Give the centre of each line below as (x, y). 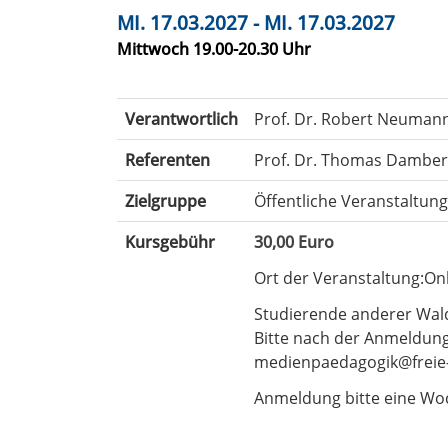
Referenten (167, 159)
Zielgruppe (165, 200)
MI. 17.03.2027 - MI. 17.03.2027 (256, 22)
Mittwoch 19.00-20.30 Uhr (214, 48)
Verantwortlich (181, 118)
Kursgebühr (170, 241)
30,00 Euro (294, 241)
